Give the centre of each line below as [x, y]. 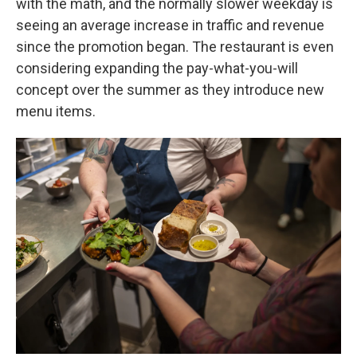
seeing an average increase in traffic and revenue [170, 25]
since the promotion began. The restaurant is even [175, 47]
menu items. [56, 112]
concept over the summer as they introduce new [170, 90]
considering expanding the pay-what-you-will [157, 69]
